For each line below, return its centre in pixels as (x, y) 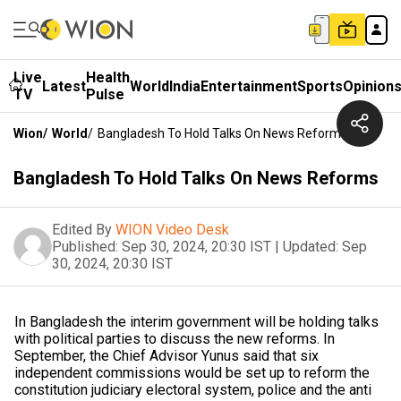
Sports (320, 86)
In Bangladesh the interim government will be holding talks (196, 322)
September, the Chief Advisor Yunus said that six (166, 356)
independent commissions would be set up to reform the (192, 373)
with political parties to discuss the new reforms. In (175, 339)
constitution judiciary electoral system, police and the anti (193, 390)
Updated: (311, 247)
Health (108, 77)
